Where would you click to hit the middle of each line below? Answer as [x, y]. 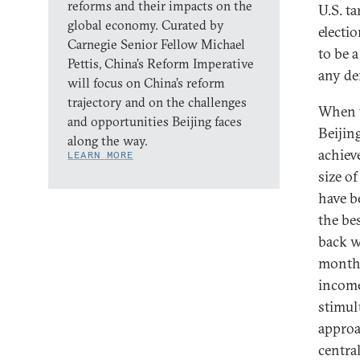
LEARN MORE [100, 155]
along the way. [108, 141]
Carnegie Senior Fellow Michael [156, 44]
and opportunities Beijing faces [155, 121]
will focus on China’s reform [146, 83]
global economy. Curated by [146, 25]
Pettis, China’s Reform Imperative [161, 63]
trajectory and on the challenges [157, 102]
